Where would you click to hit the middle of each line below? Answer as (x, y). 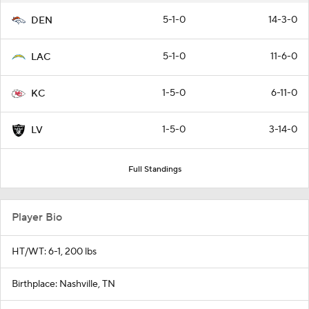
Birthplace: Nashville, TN (63, 284)
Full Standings (154, 169)
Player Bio (37, 217)
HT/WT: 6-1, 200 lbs (54, 251)
